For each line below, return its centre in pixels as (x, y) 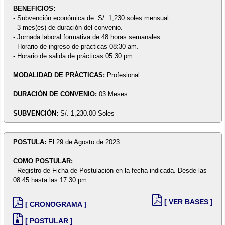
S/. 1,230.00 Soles (87, 113)
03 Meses (113, 94)
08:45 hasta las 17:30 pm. (51, 180)
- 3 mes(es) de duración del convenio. (68, 27)
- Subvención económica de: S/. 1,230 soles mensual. (92, 18)
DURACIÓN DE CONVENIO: (56, 94)
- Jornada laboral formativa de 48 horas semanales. (87, 37)
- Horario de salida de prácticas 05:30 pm (73, 56)
